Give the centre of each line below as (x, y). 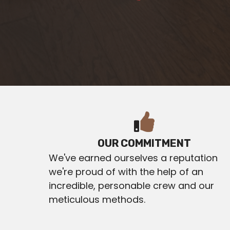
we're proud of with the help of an (126, 172)
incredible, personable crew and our (132, 186)
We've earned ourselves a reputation (133, 158)
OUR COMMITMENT (144, 143)
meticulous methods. (97, 199)
